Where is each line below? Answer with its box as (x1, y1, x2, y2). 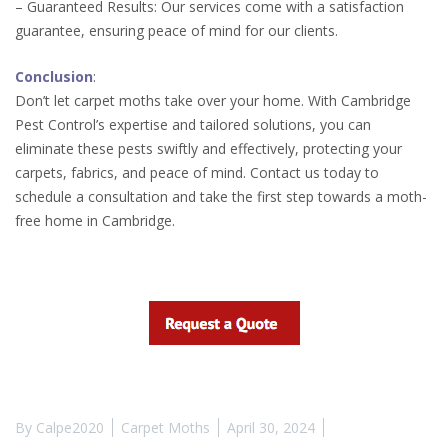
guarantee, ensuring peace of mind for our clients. (15, 21, 338, 41)
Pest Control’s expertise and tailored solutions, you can (15, 115, 371, 135)
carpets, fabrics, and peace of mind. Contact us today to (15, 163, 379, 183)
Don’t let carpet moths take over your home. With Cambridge (15, 91, 411, 111)
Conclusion (15, 67, 93, 87)
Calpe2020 (36, 417, 104, 437)
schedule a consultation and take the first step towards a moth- (15, 187, 427, 207)
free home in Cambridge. (15, 211, 175, 231)
